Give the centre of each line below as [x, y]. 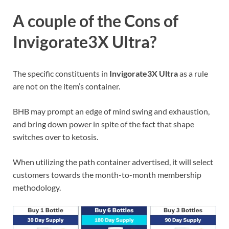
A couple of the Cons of [96, 21]
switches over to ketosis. [55, 137]
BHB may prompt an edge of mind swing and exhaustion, [111, 111]
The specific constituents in [61, 74]
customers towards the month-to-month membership [107, 175]
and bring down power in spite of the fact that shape [104, 124]
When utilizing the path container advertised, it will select [113, 162]
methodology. [37, 188]
